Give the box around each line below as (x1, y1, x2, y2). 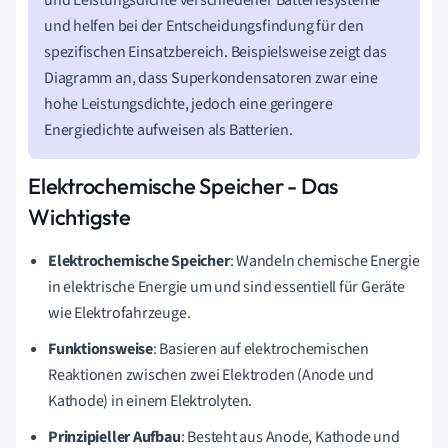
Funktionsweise (48, 337, 153, 360)
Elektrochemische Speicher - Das (28, 171, 339, 200)
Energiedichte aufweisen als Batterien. (44, 118, 293, 141)
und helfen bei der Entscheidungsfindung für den (44, 14, 364, 37)
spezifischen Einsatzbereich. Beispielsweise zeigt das (44, 40, 387, 63)
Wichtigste (28, 202, 131, 231)
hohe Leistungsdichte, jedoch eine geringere (44, 92, 333, 115)
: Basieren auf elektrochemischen (152, 337, 369, 360)
